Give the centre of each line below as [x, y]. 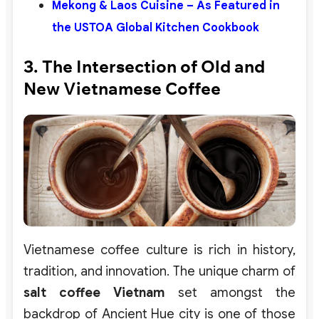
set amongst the [230, 292]
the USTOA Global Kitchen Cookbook [156, 28]
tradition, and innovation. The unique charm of [159, 271]
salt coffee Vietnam [94, 292]
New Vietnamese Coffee [122, 88]
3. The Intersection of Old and [144, 66]
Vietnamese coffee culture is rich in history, [159, 250]
